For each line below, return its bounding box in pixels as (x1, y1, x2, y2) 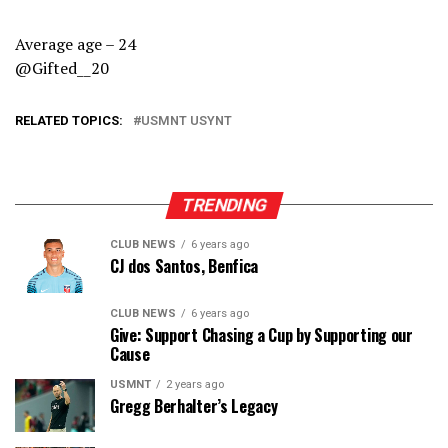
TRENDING (178, 194, 270, 215)
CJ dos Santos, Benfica (110, 253, 258, 278)
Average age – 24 (15, 32, 136, 55)
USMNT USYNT (141, 112, 232, 128)
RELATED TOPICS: (15, 112, 123, 128)
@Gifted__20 (15, 56, 109, 79)
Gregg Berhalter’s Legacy (110, 393, 278, 418)
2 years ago (166, 377, 224, 391)
